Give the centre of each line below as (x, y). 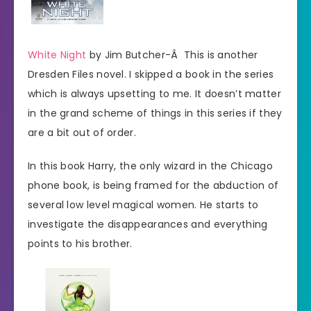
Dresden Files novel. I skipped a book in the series (151, 74)
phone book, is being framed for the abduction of (153, 186)
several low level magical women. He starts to (143, 205)
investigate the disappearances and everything (148, 225)
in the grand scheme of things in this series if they (155, 113)
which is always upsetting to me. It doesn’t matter (154, 93)
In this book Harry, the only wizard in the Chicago (150, 166)
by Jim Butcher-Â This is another (172, 54)
